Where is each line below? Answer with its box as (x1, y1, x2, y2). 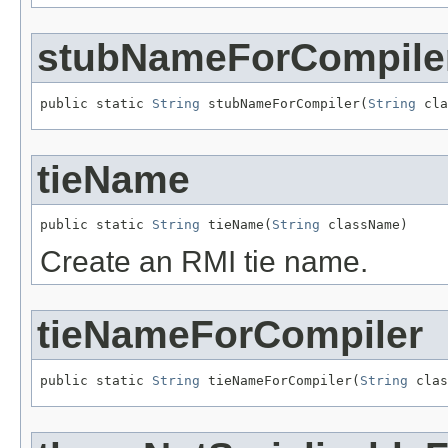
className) (320, 217, 408, 233)
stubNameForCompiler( (200, 95, 368, 111)
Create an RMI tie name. (40, 245, 368, 279)
